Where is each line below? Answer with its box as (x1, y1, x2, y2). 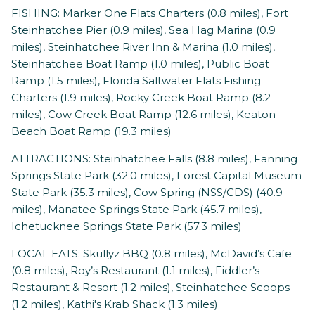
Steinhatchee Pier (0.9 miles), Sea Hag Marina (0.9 (11, 23, 276, 37)
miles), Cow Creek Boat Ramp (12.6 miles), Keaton (11, 108, 276, 122)
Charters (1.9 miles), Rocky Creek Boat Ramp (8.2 (11, 91, 271, 105)
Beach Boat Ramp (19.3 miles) (11, 124, 172, 139)
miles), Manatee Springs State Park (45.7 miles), (11, 202, 262, 217)
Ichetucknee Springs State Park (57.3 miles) (11, 219, 242, 233)
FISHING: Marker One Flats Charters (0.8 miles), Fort (11, 6, 288, 20)
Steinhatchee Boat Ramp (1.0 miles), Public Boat (11, 57, 269, 71)
